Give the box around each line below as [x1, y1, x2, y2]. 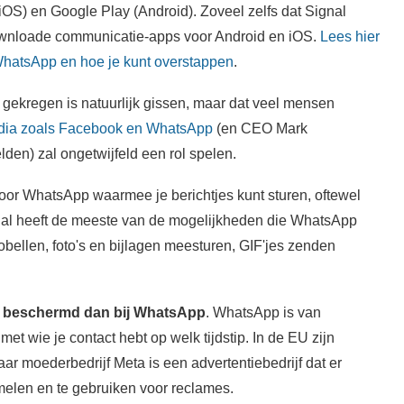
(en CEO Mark [212, 119, 308, 136]
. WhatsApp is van [205, 303, 321, 320]
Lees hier [319, 27, 380, 44]
